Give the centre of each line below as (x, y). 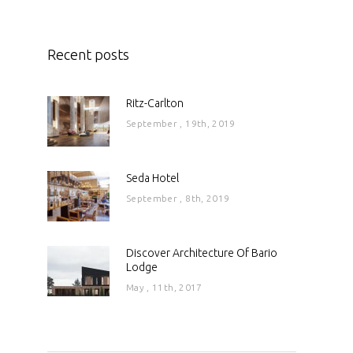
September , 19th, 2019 (181, 123)
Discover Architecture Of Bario (202, 253)
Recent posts (88, 55)
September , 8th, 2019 (178, 198)
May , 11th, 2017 (164, 287)
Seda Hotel (152, 178)
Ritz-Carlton (155, 104)
